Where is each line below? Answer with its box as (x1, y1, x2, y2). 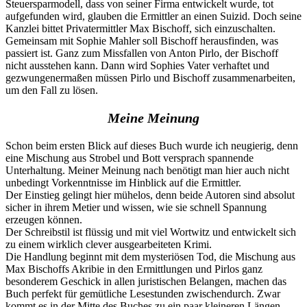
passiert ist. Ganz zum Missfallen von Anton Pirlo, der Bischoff (5, 47, 278, 59)
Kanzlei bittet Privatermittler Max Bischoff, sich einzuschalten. (5, 22, 275, 34)
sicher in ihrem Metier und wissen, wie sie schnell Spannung (5, 201, 267, 213)
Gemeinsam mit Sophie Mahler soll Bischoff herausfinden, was (5, 34, 278, 47)
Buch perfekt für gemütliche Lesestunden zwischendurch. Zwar (5, 287, 280, 299)
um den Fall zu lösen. (5, 84, 98, 96)
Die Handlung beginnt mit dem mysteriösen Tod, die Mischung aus (5, 250, 295, 262)
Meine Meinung (108, 110, 199, 125)
